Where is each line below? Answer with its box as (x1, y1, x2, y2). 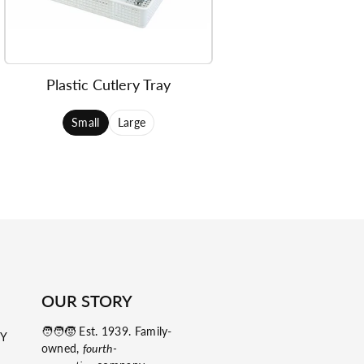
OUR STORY (41, 290, 132, 310)
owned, (41, 340, 83, 355)
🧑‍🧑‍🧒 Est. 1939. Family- (41, 323, 172, 338)
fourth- (82, 340, 117, 355)
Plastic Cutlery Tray (46, 76, 171, 94)
